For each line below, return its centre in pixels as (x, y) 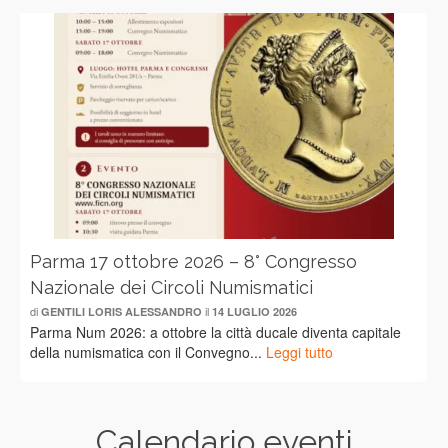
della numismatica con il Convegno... (148, 352)
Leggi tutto (299, 352)
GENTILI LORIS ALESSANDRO (121, 312)
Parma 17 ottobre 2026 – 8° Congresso (193, 262)
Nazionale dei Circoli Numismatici (171, 288)
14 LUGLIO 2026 (254, 312)
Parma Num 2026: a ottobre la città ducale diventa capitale (215, 332)
